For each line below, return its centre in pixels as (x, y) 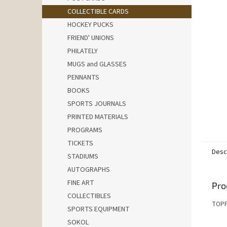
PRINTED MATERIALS (98, 117)
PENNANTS (83, 78)
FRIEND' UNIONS (91, 38)
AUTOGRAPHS (89, 170)
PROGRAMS (85, 130)
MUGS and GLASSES (97, 64)
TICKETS (80, 143)
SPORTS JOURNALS (97, 104)
